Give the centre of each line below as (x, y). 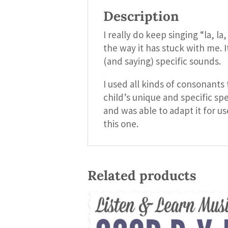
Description (141, 16)
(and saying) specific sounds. (162, 61)
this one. (121, 124)
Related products (142, 175)
